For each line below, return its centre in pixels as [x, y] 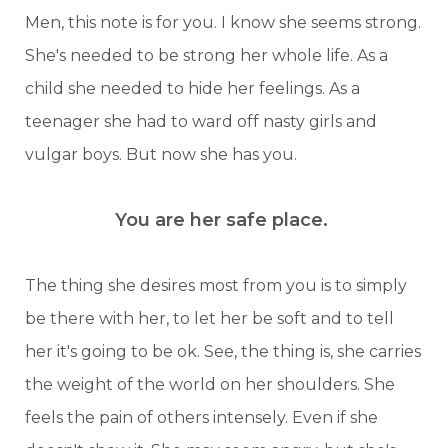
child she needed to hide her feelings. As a [192, 88]
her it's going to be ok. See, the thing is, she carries [223, 351]
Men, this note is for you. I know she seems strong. [223, 22]
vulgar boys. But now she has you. [163, 154]
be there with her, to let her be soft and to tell [209, 318]
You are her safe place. [224, 219]
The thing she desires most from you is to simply [216, 285]
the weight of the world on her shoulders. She [210, 384]
